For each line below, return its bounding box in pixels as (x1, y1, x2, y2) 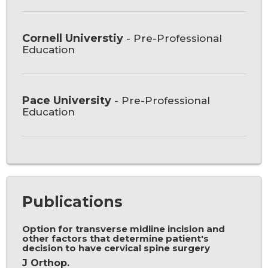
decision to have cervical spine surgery (22, 242, 211, 254)
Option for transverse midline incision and (22, 223, 226, 235)
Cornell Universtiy (22, 32, 127, 45)
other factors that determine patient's (22, 233, 209, 245)
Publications (22, 193, 123, 211)
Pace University (22, 94, 115, 108)
